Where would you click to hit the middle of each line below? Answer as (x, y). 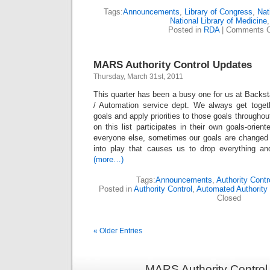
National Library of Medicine (218, 20)
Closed (229, 198)
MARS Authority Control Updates (173, 64)
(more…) (108, 159)
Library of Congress (218, 11)
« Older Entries (118, 231)
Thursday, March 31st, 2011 (138, 76)
